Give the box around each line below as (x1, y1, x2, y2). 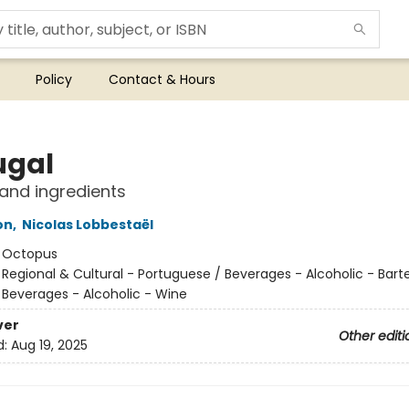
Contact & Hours (109, 70, 215, 89)
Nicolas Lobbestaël (21, 215, 153, 234)
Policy (36, 70, 72, 89)
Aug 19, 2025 (10, 336, 88, 355)
